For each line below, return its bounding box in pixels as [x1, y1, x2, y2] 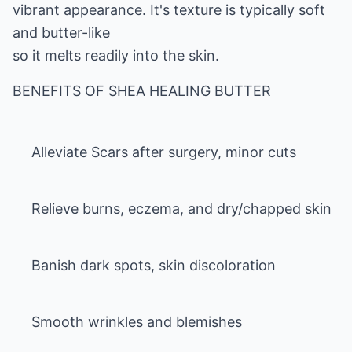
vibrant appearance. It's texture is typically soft [13, 2, 325, 18]
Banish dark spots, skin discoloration [31, 257, 276, 273]
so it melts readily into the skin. [13, 47, 219, 64]
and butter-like [13, 24, 110, 41]
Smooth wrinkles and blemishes [31, 313, 242, 330]
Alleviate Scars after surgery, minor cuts [31, 144, 296, 160]
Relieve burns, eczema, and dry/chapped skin [31, 200, 332, 217]
